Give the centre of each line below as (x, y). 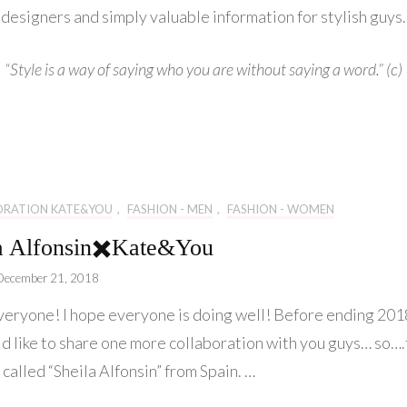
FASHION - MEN (170, 209)
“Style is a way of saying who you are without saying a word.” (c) (203, 69)
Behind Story (172, 128)
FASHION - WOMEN (281, 209)
